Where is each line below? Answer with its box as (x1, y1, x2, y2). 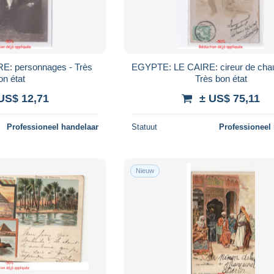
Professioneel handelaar (7, 122, 99, 131)
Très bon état (194, 73, 247, 84)
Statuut (131, 122, 158, 131)
